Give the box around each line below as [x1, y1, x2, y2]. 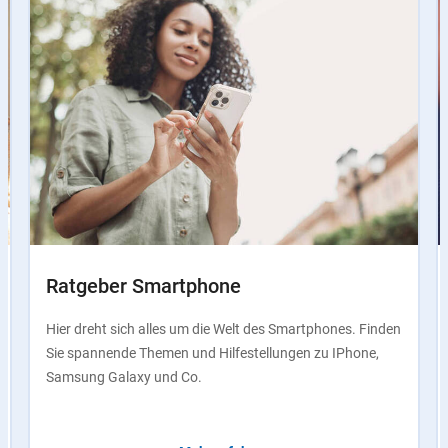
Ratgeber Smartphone [46, 274, 241, 299]
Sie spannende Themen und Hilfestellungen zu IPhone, [46, 344, 379, 361]
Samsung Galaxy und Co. [46, 368, 202, 385]
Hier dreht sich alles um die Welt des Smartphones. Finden [46, 320, 401, 337]
